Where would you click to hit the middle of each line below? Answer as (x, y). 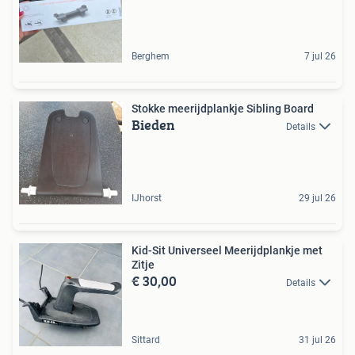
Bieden (153, 124)
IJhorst (147, 198)
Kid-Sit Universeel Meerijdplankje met (227, 250)
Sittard (146, 340)
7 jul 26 (320, 56)
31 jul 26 (317, 340)
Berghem (151, 56)
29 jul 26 (317, 198)
